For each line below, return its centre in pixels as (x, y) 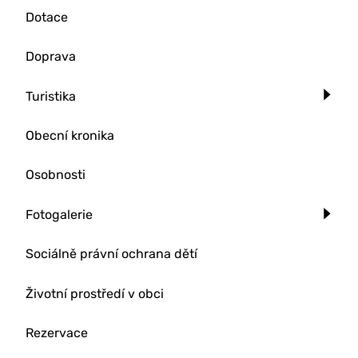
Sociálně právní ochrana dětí (111, 254)
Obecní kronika (70, 135)
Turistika (51, 96)
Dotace (47, 17)
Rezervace (57, 332)
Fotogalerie (59, 214)
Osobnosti (56, 175)
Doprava (51, 57)
